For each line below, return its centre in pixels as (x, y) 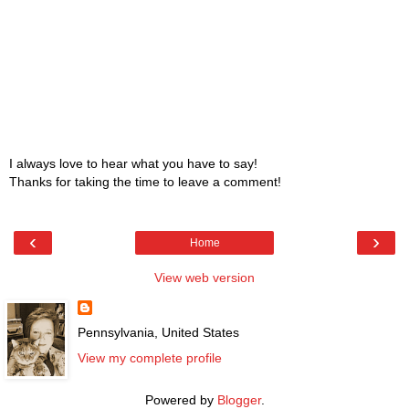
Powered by (181, 399)
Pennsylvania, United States (158, 333)
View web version (204, 278)
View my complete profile (149, 357)
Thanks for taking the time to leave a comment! (145, 181)
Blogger (239, 399)
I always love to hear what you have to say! (133, 163)
